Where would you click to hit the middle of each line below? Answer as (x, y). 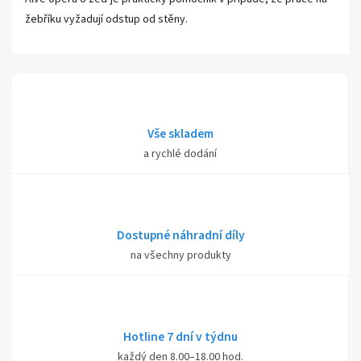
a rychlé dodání (180, 154)
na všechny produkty (180, 255)
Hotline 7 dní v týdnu (180, 337)
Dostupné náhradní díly (180, 235)
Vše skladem (180, 134)
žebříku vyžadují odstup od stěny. (108, 19)
